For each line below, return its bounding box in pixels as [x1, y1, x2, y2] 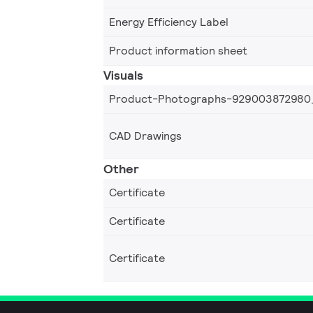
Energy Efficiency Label [109, 15, 228, 30]
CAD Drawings [109, 129, 182, 144]
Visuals [103, 67, 143, 84]
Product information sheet [109, 43, 247, 59]
